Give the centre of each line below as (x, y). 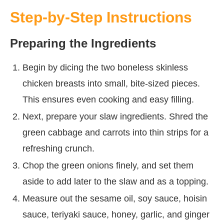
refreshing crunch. (58, 148)
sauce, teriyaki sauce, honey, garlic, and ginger (116, 214)
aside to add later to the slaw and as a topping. (115, 181)
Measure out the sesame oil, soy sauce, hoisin (115, 198)
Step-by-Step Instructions (101, 17)
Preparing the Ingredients (83, 43)
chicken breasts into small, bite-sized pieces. (111, 83)
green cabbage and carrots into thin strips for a (115, 132)
